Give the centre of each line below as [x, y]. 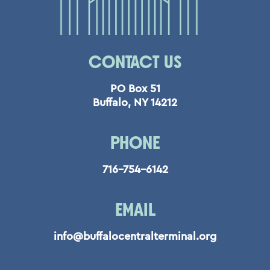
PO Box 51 [135, 89]
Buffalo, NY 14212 [135, 103]
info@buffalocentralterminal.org [135, 237]
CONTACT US [135, 63]
